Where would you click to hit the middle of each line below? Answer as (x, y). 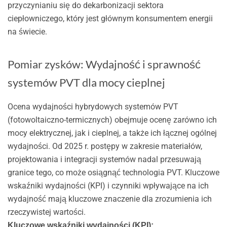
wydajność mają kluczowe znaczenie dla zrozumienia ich (109, 199)
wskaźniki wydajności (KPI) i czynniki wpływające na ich (108, 185)
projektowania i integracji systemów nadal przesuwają (104, 159)
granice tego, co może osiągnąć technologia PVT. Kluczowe (113, 172)
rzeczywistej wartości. (46, 212)
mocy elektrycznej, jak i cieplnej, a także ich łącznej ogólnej (112, 133)
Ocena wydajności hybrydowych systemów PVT (93, 106)
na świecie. (27, 32)
